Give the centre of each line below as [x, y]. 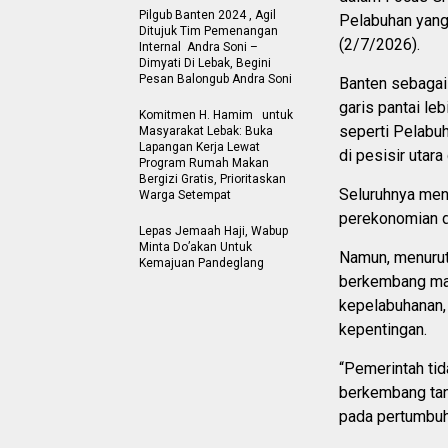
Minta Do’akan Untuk [195, 246]
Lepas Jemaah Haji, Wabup [213, 230]
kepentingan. [383, 329]
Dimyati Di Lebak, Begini [205, 62]
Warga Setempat [186, 194]
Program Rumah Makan [204, 162]
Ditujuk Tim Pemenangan [208, 30]
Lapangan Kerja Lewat [199, 146]
